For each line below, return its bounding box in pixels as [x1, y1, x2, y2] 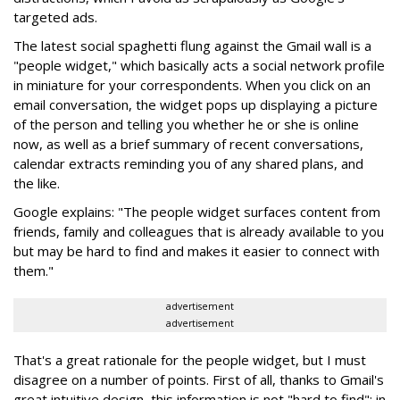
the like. [13, 174, 60, 192]
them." [13, 262, 54, 279]
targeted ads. [13, 8, 97, 26]
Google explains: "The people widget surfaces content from [13, 203, 380, 221]
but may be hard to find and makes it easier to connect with [13, 242, 379, 260]
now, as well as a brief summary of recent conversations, [13, 135, 363, 153]
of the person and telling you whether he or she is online [13, 115, 359, 133]
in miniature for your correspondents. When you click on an [13, 76, 371, 94]
